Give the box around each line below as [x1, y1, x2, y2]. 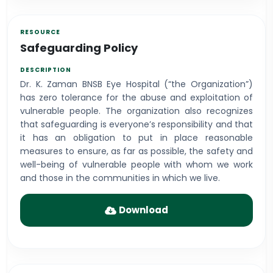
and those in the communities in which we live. [20, 172, 220, 184]
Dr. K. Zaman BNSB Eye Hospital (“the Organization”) [20, 78, 253, 90]
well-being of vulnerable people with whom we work [20, 158, 253, 171]
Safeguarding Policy [20, 40, 138, 55]
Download [119, 204, 168, 216]
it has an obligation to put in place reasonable [20, 132, 253, 144]
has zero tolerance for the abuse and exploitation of [20, 91, 253, 104]
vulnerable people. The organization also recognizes [20, 105, 253, 117]
